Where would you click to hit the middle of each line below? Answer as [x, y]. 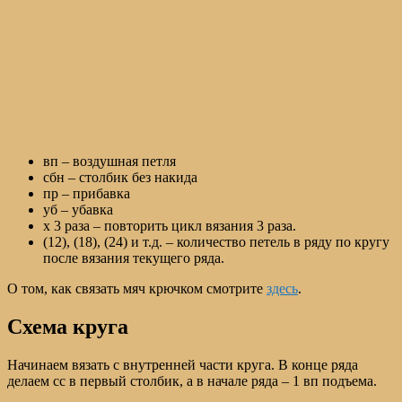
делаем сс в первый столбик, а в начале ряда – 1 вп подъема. [192, 381]
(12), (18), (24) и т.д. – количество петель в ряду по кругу [216, 242]
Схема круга [68, 327]
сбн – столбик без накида [120, 178]
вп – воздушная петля [109, 162]
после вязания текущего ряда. [134, 258]
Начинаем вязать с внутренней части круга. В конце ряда [183, 365]
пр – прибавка [87, 194]
